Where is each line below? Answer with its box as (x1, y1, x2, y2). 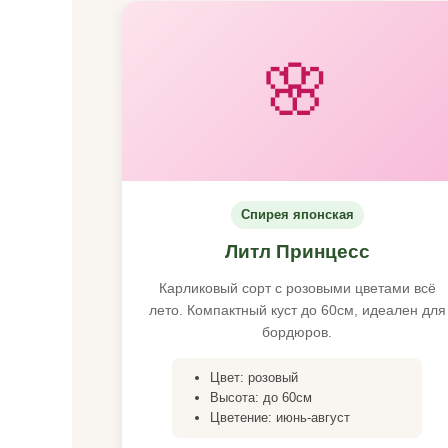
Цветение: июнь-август (210, 410, 350, 425)
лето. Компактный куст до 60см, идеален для (148, 302, 446, 318)
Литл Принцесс (224, 241, 370, 262)
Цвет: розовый (210, 370, 298, 385)
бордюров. (262, 324, 332, 340)
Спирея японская (240, 207, 354, 222)
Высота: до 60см (210, 390, 312, 405)
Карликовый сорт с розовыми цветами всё (158, 280, 436, 296)
